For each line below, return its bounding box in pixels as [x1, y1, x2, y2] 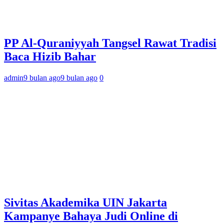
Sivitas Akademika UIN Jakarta [4, 195, 167, 209]
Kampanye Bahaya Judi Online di [4, 209, 178, 222]
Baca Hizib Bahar [4, 50, 96, 63]
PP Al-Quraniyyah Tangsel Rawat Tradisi [4, 36, 216, 50]
